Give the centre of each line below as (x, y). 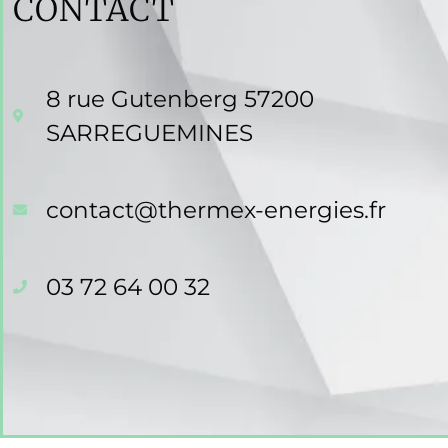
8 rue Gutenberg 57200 (179, 98)
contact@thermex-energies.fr (215, 209)
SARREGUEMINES (149, 132)
